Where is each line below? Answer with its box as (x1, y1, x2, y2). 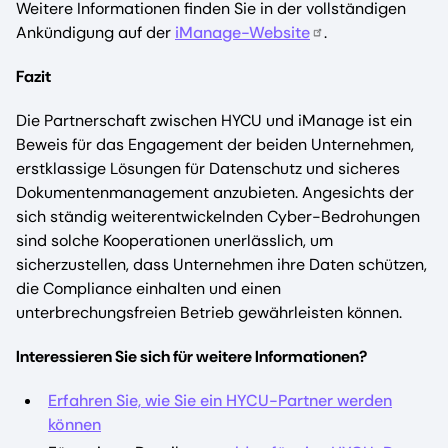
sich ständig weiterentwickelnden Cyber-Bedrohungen (16, 206, 420, 228)
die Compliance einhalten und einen (16, 278, 281, 300)
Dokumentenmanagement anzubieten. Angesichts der (16, 182, 414, 204)
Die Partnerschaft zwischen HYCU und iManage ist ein (16, 110, 412, 132)
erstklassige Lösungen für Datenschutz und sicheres (16, 158, 400, 180)
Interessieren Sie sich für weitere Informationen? (16, 346, 367, 368)
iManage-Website (175, 22, 310, 44)
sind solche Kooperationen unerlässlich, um (16, 230, 333, 252)
